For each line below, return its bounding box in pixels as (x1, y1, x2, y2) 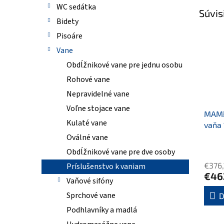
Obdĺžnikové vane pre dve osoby (66, 146, 175, 157)
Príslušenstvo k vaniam (66, 161, 145, 172)
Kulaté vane (66, 117, 107, 128)
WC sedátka (56, 1, 96, 12)
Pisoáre (56, 30, 82, 41)
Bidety (56, 16, 78, 27)
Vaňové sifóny (66, 175, 113, 186)
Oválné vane (66, 132, 108, 143)
